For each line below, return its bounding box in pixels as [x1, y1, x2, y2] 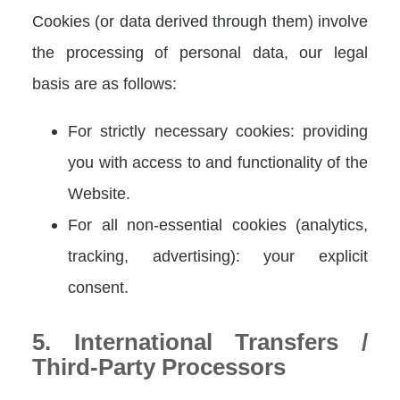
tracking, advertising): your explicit [68, 246, 368, 265]
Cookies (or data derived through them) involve [32, 11, 368, 30]
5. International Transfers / [32, 328, 368, 355]
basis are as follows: [32, 73, 177, 93]
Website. [68, 183, 130, 203]
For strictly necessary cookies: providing [68, 121, 368, 140]
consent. [68, 277, 129, 296]
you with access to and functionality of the [68, 152, 368, 171]
